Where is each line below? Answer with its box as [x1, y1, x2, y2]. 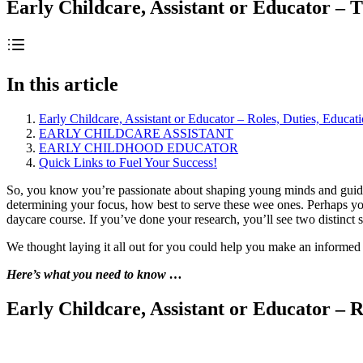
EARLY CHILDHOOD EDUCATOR [39, 140, 238, 155]
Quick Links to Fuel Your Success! [39, 155, 217, 169]
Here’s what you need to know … [6, 267, 182, 281]
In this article [6, 73, 118, 95]
